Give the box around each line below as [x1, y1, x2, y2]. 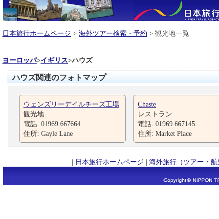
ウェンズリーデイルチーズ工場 [23, 100, 119, 108]
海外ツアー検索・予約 [79, 29, 147, 37]
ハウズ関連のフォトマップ [12, 73, 106, 82]
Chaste [138, 100, 156, 108]
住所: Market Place [138, 130, 192, 137]
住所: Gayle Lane [23, 130, 73, 137]
